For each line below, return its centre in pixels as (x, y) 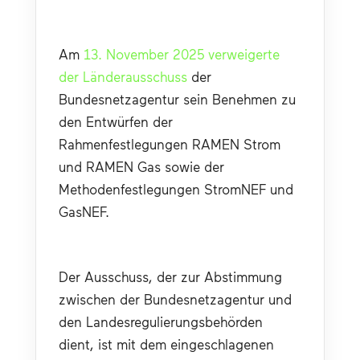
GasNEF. (84, 211)
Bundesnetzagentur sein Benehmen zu (177, 98)
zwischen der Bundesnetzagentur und (175, 299)
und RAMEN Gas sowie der (141, 166)
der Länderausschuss (123, 76)
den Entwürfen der (116, 121)
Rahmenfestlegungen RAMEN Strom (170, 143)
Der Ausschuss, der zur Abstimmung (170, 276)
